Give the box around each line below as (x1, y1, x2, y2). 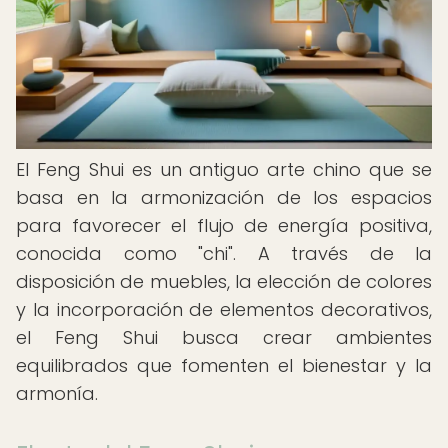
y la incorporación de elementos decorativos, (16, 297, 432, 322)
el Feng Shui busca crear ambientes (16, 325, 432, 350)
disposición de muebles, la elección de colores (16, 269, 432, 294)
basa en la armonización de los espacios (16, 185, 432, 210)
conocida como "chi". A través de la (16, 241, 432, 266)
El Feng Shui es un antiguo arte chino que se (16, 157, 432, 182)
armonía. (16, 381, 98, 406)
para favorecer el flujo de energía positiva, (16, 213, 432, 238)
